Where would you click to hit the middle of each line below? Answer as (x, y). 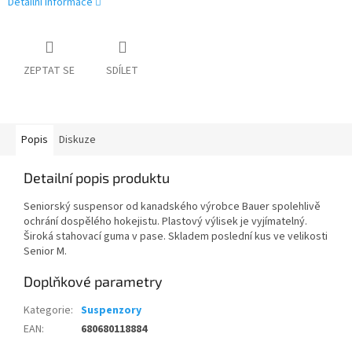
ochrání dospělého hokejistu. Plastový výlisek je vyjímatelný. (165, 222)
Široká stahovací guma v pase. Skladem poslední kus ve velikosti (176, 237)
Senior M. (45, 252)
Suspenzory (111, 311)
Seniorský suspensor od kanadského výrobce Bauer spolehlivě (172, 207)
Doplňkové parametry (93, 282)
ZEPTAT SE (49, 71)
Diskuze (77, 140)
